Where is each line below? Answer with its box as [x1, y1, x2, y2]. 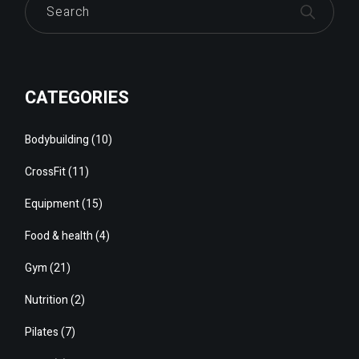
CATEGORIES [25, 84, 130, 111]
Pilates [25, 323, 59, 341]
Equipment [25, 195, 80, 212]
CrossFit [25, 163, 67, 180]
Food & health [25, 227, 94, 244]
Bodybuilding [25, 131, 90, 148]
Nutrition [25, 291, 69, 309]
